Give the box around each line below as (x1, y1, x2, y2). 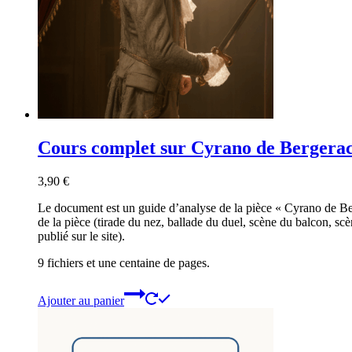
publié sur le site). (38, 229, 125, 243)
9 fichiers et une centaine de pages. (38, 255, 210, 269)
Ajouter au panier (38, 293, 124, 307)
